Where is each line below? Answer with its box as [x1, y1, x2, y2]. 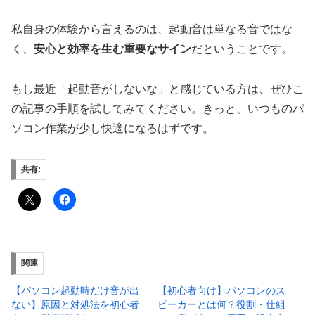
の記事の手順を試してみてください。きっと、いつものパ [11, 103, 304, 115]
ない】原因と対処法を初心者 [11, 298, 139, 310]
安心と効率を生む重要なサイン [34, 43, 191, 56]
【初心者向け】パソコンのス [157, 284, 285, 296]
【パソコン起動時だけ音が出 [11, 284, 139, 296]
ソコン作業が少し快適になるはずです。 [11, 122, 214, 135]
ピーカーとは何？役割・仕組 [157, 298, 285, 310]
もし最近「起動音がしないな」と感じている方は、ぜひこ [11, 83, 304, 96]
